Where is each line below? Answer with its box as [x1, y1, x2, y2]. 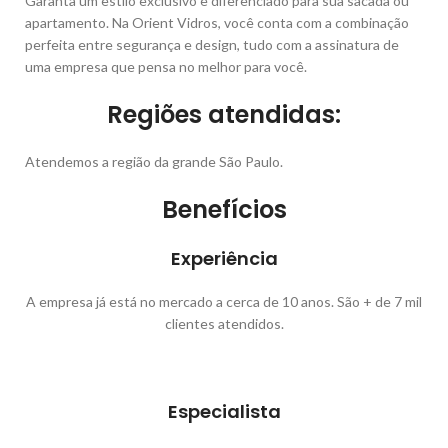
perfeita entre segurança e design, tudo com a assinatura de [25, 35, 399, 53]
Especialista [167, 398, 281, 424]
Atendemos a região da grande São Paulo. [25, 152, 283, 170]
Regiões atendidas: [107, 97, 341, 131]
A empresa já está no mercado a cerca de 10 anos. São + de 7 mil [26, 292, 422, 310]
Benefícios [161, 192, 287, 226]
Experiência [170, 245, 278, 271]
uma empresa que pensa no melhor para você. [25, 57, 307, 75]
